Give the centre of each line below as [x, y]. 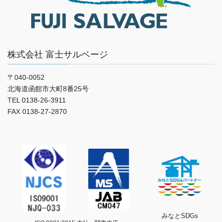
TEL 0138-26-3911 [37, 100]
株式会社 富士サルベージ [58, 54]
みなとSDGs [180, 216]
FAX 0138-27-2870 [37, 111]
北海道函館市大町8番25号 [48, 88]
